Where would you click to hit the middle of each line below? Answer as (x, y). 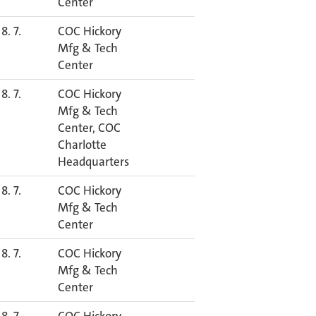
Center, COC (89, 128)
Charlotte (82, 145)
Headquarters (93, 162)
